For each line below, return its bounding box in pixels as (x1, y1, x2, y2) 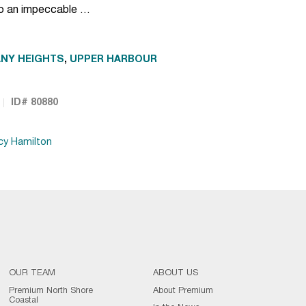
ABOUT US (153, 269, 199, 278)
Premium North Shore (8, 286, 93, 295)
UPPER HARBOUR (70, 55, 157, 65)
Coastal (8, 296, 38, 305)
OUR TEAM (8, 269, 55, 278)
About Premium (153, 286, 214, 295)
